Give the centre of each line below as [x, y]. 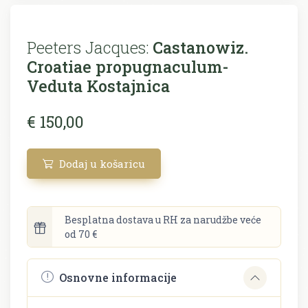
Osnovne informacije [118, 278]
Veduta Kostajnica [98, 85]
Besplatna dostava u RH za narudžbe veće [163, 219]
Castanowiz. [198, 47]
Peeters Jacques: [88, 47]
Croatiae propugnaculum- [128, 66]
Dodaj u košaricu [101, 163]
